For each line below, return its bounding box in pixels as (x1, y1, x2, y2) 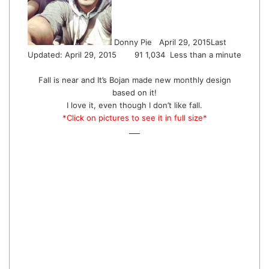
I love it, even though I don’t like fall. (67, 100, 202, 110)
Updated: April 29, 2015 (28, 50, 116, 59)
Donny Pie (114, 37, 152, 47)
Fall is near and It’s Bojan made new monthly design (38, 75, 231, 85)
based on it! (112, 88, 157, 97)
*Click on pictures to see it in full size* (62, 113, 207, 122)
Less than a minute (168, 50, 241, 59)
